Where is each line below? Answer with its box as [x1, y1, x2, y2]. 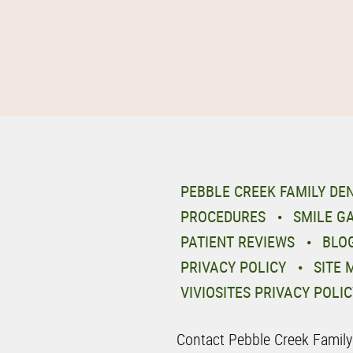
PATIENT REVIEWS [180, 231, 295, 252]
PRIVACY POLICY [180, 256, 286, 277]
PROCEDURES [180, 206, 266, 227]
